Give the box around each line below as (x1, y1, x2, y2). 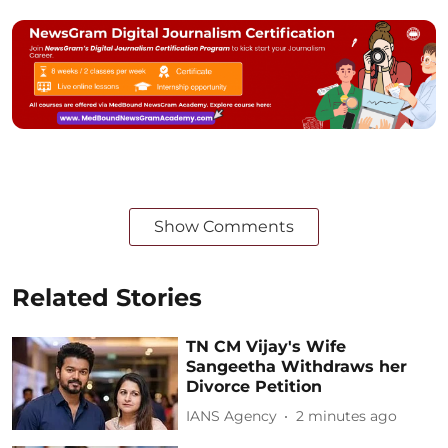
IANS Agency (186, 407, 278, 425)
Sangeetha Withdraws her (186, 356, 408, 376)
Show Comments (154, 216, 294, 236)
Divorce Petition (186, 376, 323, 396)
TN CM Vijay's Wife (186, 336, 347, 356)
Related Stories (12, 282, 202, 312)
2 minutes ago (296, 407, 398, 425)
